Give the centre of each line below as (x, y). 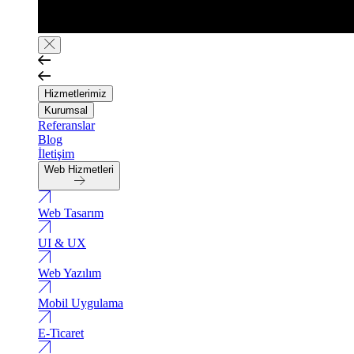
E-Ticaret (61, 333)
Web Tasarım (71, 213)
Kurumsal (66, 111)
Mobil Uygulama (81, 303)
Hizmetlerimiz (75, 94)
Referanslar (66, 126)
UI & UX (62, 243)
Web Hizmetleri (79, 170)
